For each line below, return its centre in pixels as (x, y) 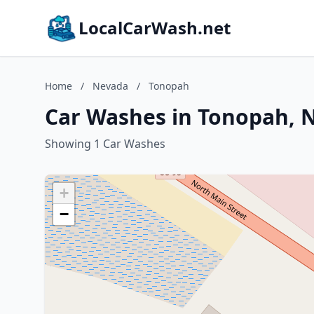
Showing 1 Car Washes (105, 144)
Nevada (110, 86)
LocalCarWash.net (155, 28)
